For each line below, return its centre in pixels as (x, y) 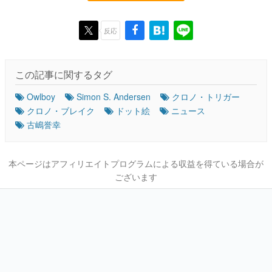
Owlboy (41, 97)
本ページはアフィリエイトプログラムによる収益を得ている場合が (136, 164)
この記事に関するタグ (64, 75)
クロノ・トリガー (206, 97)
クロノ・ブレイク (61, 111)
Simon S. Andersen (114, 97)
